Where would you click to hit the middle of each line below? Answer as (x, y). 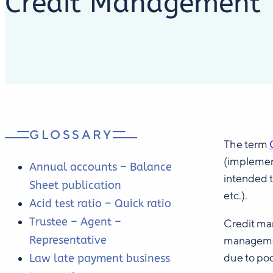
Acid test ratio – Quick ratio (100, 204)
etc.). (235, 196)
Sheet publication (75, 186)
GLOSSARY (71, 135)
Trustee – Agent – (75, 222)
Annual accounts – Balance (101, 167)
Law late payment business (100, 259)
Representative (68, 240)
